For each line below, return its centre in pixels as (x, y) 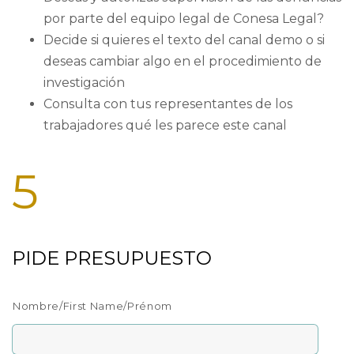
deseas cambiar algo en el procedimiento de (183, 62)
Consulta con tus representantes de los (168, 104)
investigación (84, 83)
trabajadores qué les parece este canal (165, 126)
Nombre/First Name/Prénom (92, 305)
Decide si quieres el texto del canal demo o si (184, 40)
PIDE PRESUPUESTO (112, 258)
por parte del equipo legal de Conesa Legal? (184, 19)
